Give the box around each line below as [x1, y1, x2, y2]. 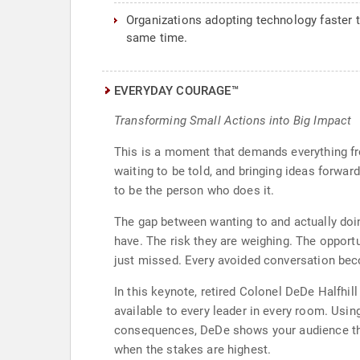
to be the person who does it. [114, 183, 275, 198]
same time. [126, 31, 188, 45]
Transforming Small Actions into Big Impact [114, 113, 352, 128]
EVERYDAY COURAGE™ [114, 84, 239, 98]
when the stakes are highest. [114, 342, 272, 357]
